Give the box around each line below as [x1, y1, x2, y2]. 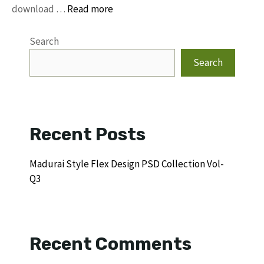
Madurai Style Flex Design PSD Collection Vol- [29, 157, 224, 170]
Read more [67, 2, 113, 15]
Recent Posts [29, 124, 146, 145]
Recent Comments [29, 233, 192, 255]
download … [12, 2, 67, 15]
